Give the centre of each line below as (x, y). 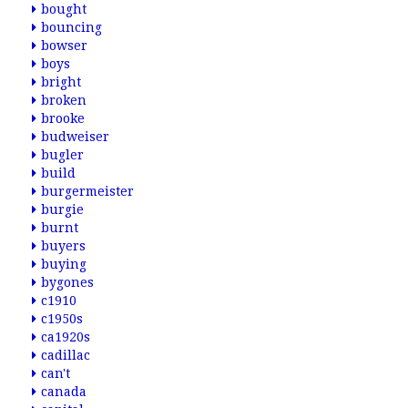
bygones (67, 282)
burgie (62, 209)
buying (64, 264)
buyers (63, 246)
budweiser (75, 137)
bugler (62, 155)
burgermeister (87, 191)
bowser (64, 46)
